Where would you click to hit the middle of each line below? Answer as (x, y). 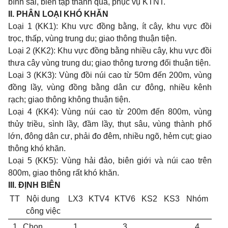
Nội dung (43, 199)
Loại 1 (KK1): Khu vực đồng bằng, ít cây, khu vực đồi (110, 26)
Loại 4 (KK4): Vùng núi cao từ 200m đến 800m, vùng (110, 112)
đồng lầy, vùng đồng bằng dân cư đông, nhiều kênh (110, 87)
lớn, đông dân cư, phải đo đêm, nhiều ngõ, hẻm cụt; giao (110, 136)
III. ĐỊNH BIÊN (34, 185)
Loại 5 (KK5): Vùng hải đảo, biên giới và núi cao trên (110, 161)
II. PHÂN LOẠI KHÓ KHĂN (58, 14)
